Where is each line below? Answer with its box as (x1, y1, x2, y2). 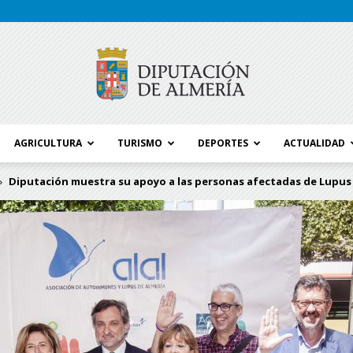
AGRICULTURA (14, 136, 82, 150)
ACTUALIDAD (284, 136, 345, 150)
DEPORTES (198, 136, 248, 150)
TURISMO (117, 136, 162, 150)
